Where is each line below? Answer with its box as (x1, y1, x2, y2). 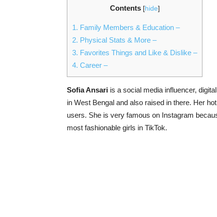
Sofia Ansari (67, 86, 108, 94)
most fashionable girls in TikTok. (67, 124, 167, 132)
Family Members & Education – (78, 23, 180, 32)
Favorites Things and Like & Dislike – (78, 48, 197, 57)
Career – (78, 61, 108, 70)
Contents (109, 4, 141, 12)
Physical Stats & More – (78, 36, 156, 45)
